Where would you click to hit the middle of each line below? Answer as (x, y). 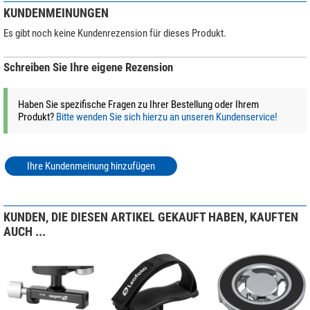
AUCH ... (25, 231)
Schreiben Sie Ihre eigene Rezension (88, 67)
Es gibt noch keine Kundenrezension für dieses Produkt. (115, 33)
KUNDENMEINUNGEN (56, 12)
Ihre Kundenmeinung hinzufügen (91, 166)
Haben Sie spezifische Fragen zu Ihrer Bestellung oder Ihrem (138, 104)
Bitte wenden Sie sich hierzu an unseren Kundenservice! (167, 117)
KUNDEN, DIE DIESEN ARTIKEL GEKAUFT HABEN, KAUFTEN (151, 217)
